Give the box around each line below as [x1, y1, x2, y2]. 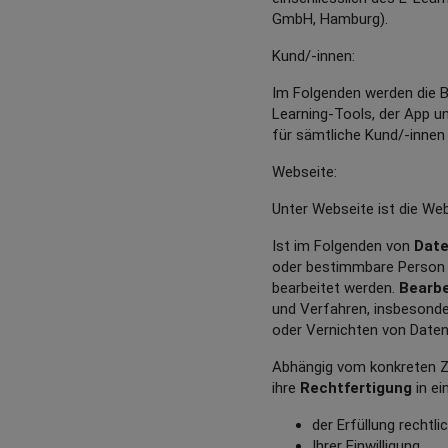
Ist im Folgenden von [272, 237, 414, 255]
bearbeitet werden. [272, 279, 399, 297]
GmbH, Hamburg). [272, 10, 388, 28]
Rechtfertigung [300, 379, 412, 397]
